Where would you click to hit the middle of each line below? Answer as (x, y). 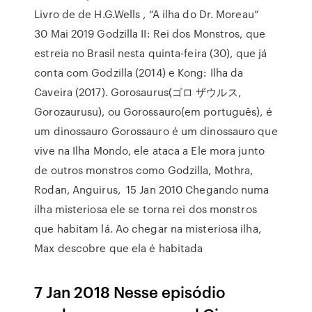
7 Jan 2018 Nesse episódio (130, 291)
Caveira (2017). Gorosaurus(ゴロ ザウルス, (138, 92)
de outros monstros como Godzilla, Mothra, (144, 170)
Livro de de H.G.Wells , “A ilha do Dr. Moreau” (148, 14)
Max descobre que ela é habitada (120, 248)
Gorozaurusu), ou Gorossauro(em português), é (153, 111)
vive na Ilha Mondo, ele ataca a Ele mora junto (149, 150)
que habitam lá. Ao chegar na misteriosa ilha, (148, 228)
